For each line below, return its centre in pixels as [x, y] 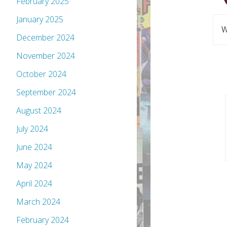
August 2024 [39, 111]
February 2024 [43, 220]
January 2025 [40, 20]
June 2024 [34, 147]
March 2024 [38, 202]
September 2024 [46, 92]
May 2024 [34, 165]
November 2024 [46, 56]
